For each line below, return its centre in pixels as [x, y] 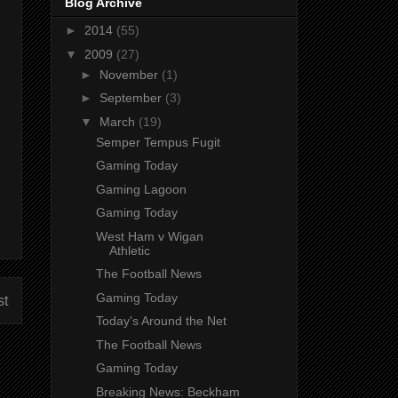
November [130, 74]
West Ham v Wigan [149, 236]
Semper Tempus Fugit [158, 142]
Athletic [129, 250]
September [132, 98]
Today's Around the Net [161, 321]
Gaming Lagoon [141, 189]
